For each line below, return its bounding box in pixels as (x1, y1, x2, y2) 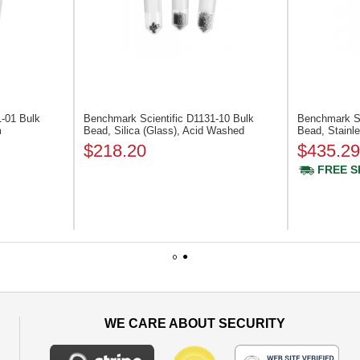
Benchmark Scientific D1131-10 (84, 112, 233, 125)
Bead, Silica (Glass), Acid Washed (84, 125, 244, 137)
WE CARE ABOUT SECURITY (104, 317, 285, 330)
